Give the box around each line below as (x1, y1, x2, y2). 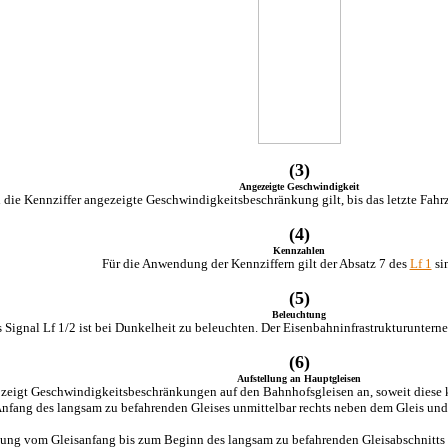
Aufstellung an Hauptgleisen (237, 373, 361, 384)
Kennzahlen (273, 245, 325, 256)
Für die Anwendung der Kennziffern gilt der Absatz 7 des (101, 256, 410, 271)
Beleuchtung (272, 309, 326, 320)
